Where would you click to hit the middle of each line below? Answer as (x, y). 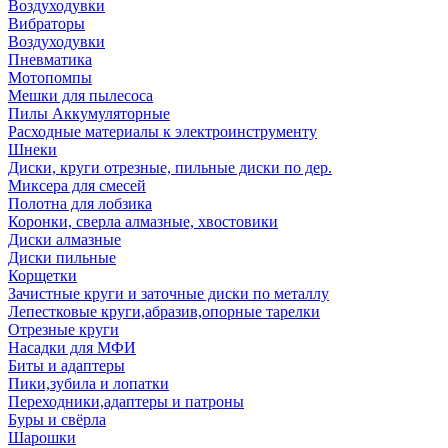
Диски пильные (62, 257)
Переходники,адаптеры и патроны (126, 401)
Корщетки (42, 275)
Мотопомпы (50, 77)
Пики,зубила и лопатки (88, 383)
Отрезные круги (63, 329)
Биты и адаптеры (66, 365)
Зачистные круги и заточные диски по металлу (168, 293)
